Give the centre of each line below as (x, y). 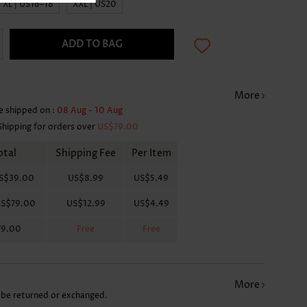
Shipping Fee (86, 153)
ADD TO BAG (92, 44)
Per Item (151, 153)
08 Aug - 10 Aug (90, 110)
